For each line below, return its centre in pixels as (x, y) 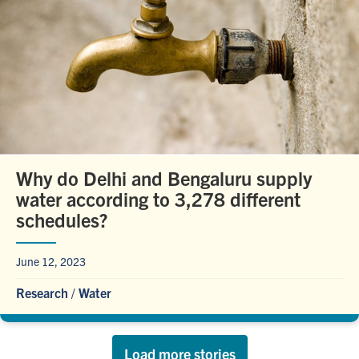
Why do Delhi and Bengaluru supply (164, 177)
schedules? (62, 219)
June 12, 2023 (51, 261)
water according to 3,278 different (158, 198)
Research (42, 292)
